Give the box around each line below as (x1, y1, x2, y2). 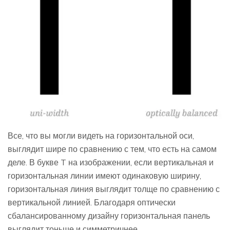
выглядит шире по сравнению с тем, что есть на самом (8, 144, 217, 155)
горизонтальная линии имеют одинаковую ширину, (8, 170, 201, 181)
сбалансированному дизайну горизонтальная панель (8, 210, 210, 221)
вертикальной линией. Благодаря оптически (8, 197, 176, 208)
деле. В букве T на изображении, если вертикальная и (8, 157, 214, 168)
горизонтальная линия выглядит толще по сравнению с (8, 184, 220, 195)
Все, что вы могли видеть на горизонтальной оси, (8, 130, 194, 141)
